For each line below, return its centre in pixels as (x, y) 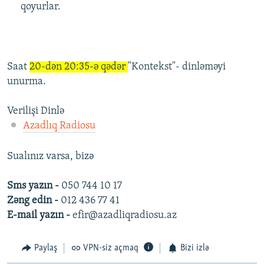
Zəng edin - (34, 201)
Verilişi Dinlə (36, 111)
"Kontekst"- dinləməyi (177, 67)
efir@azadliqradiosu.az (125, 216)
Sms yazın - (33, 186)
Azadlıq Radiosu (59, 126)
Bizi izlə (194, 248)
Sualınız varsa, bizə (50, 157)
